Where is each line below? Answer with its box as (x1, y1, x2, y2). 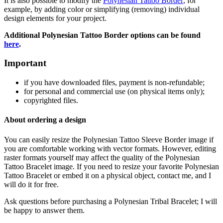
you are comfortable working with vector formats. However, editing (4, 144, 216, 153)
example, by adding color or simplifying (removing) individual (4, 4, 200, 13)
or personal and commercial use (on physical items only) (26, 87, 203, 96)
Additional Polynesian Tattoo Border (4, 30, 128, 39)
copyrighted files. (24, 96, 78, 105)
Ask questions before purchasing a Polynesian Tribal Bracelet (4, 197, 197, 206)
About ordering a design (4, 115, 86, 124)
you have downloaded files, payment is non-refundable (28, 78, 203, 87)
